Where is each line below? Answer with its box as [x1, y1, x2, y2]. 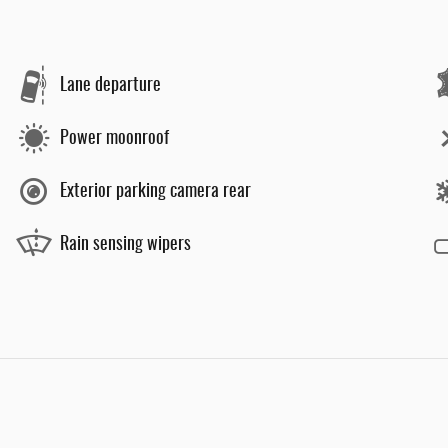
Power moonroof [60, 129, 169, 148]
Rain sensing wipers [60, 235, 191, 254]
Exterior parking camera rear [60, 182, 251, 201]
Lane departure [60, 76, 161, 95]
